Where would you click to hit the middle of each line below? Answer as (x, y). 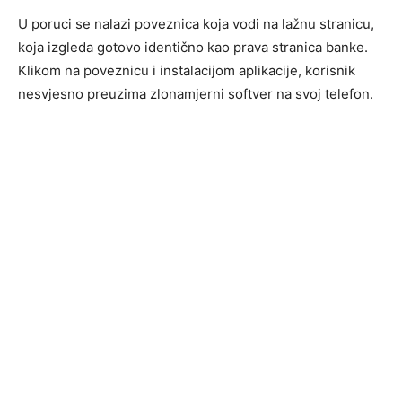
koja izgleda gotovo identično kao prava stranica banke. (193, 47)
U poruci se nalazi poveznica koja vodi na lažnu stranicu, (196, 23)
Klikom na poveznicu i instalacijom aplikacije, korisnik (187, 70)
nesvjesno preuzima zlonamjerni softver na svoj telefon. (196, 93)
